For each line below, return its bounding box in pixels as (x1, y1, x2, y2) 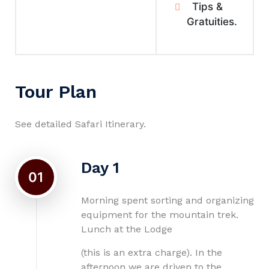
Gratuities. (187, 16, 237, 28)
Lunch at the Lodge (81, 223, 172, 235)
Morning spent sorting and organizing (81, 195, 254, 206)
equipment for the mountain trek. (81, 209, 238, 220)
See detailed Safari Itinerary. (15, 118, 146, 130)
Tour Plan (15, 81, 97, 102)
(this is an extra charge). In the (81, 247, 222, 258)
